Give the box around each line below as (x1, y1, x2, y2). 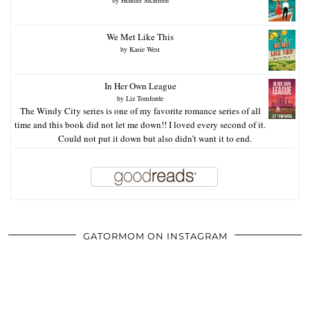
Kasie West (129, 44, 160, 54)
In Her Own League (104, 79, 176, 92)
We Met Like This (107, 30, 174, 43)
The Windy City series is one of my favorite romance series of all (19, 104, 261, 117)
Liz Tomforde (126, 93, 163, 103)
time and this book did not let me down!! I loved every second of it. (15, 118, 266, 131)
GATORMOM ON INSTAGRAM (82, 230, 228, 241)
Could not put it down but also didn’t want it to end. (58, 131, 252, 145)
